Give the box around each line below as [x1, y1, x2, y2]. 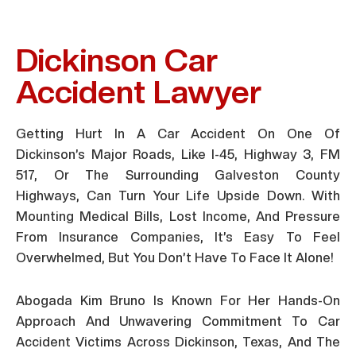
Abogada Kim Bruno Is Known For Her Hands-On [16, 292, 340, 308]
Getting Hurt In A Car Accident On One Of [16, 126, 340, 141]
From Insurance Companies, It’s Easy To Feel [16, 229, 340, 245]
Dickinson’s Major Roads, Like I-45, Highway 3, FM [16, 146, 340, 162]
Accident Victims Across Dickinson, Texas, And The [16, 334, 340, 350]
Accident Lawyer [16, 72, 261, 111]
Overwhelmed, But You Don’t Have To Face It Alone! [16, 250, 333, 265]
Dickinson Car [16, 41, 218, 79]
